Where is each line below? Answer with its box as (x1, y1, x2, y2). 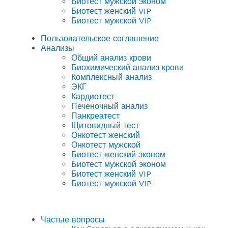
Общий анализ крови (71, 52, 151, 63)
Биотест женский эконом (71, 149, 165, 159)
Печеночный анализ (71, 101, 148, 111)
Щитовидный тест (71, 120, 139, 130)
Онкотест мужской (71, 139, 140, 150)
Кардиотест (71, 91, 115, 101)
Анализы (41, 43, 74, 53)
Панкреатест (71, 110, 120, 121)
